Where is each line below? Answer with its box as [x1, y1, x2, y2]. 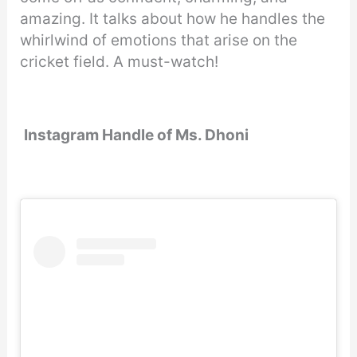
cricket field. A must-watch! [20, 52, 223, 71]
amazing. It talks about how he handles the [20, 9, 326, 28]
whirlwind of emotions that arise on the [20, 30, 298, 49]
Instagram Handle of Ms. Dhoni [24, 126, 249, 145]
